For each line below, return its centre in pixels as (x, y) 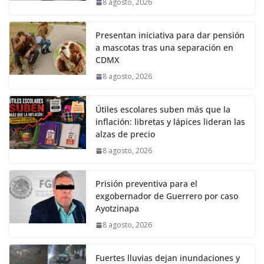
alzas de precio (125, 134)
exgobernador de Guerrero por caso (167, 196)
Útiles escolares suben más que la (163, 110)
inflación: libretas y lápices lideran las (170, 122)
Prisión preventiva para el (146, 184)
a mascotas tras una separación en (164, 48)
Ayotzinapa (117, 209)
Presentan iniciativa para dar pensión (170, 35)
